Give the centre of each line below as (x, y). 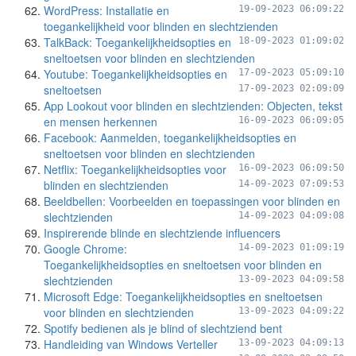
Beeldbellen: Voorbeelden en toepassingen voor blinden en (192, 201)
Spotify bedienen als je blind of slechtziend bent (163, 328)
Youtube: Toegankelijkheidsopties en (135, 74)
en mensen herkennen (101, 122)
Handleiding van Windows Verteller (131, 344)
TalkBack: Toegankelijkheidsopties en (137, 42)
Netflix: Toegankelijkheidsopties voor (135, 169)
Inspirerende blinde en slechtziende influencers (162, 233)
